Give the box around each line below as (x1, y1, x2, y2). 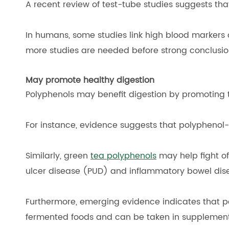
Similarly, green (26, 149, 90, 163)
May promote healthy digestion (26, 74, 154, 87)
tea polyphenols (90, 149, 156, 163)
